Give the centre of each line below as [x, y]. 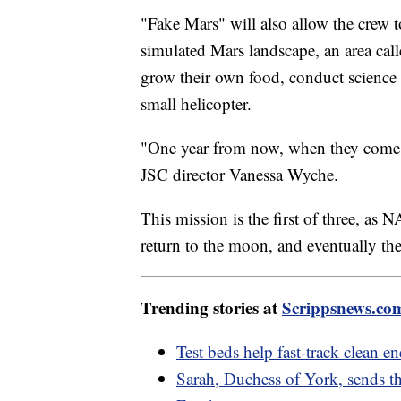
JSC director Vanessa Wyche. [239, 175]
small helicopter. [196, 104]
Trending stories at [211, 308]
